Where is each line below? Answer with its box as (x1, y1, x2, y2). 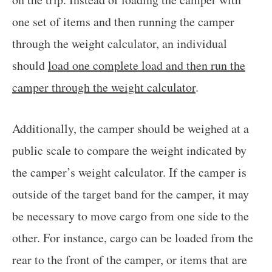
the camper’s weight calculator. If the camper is (12, 164, 246, 181)
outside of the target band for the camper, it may (12, 186, 249, 203)
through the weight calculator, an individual (12, 35, 227, 52)
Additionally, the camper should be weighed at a (12, 120, 249, 137)
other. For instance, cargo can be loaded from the (12, 229, 253, 246)
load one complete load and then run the (48, 57, 245, 74)
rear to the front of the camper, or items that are (12, 251, 247, 268)
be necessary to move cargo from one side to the (12, 208, 249, 225)
